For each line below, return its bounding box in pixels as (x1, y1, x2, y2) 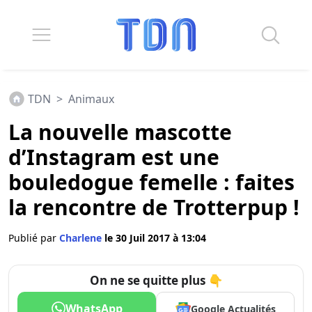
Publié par (8, 231, 59, 244)
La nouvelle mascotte (8, 118, 232, 146)
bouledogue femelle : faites (8, 168, 295, 196)
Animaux (68, 91, 114, 107)
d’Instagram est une (8, 143, 219, 171)
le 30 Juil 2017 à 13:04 (104, 231, 206, 244)
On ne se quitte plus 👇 (89, 272, 223, 288)
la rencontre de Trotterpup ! (8, 193, 299, 221)
